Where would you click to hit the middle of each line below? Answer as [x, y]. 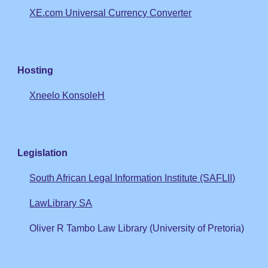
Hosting [36, 70]
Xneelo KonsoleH [67, 95]
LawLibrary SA [61, 203]
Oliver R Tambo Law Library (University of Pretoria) [137, 228]
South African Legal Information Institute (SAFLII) [133, 178]
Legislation [43, 153]
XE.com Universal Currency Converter [111, 13]
